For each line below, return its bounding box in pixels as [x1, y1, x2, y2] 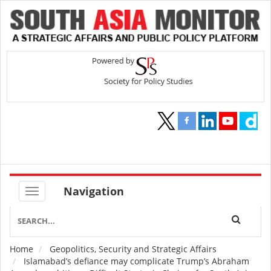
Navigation [64, 184, 124, 199]
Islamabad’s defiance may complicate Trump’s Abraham [21, 255, 249, 267]
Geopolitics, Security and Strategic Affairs [50, 243, 217, 255]
